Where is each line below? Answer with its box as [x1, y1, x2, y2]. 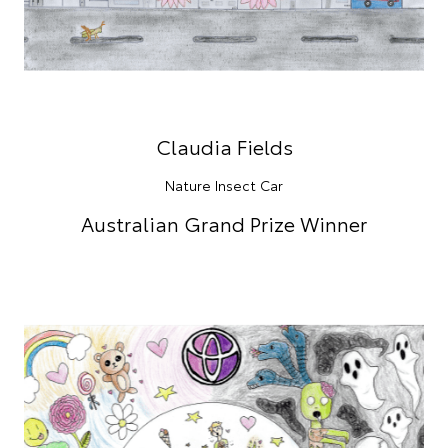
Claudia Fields [155, 132, 293, 161]
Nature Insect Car [165, 175, 283, 196]
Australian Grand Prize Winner [81, 209, 367, 238]
